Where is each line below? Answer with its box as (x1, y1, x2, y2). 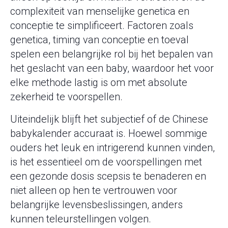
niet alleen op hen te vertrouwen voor (10, 184, 177, 197)
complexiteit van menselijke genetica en (10, 5, 189, 18)
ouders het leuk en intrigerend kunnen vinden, (10, 141, 215, 154)
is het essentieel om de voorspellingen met (10, 156, 202, 168)
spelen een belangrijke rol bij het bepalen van (10, 48, 213, 61)
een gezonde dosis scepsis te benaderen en (10, 170, 206, 183)
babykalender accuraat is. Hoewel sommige (10, 127, 207, 140)
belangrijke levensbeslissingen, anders (10, 198, 183, 211)
